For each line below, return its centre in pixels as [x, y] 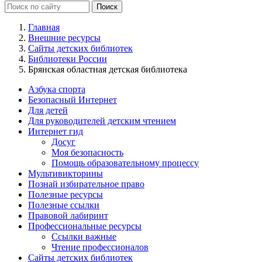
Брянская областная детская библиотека [108, 69]
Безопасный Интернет [73, 99]
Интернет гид [56, 131]
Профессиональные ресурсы [85, 226]
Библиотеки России [68, 58]
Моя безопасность [87, 152]
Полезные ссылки [64, 205]
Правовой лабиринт [68, 215]
